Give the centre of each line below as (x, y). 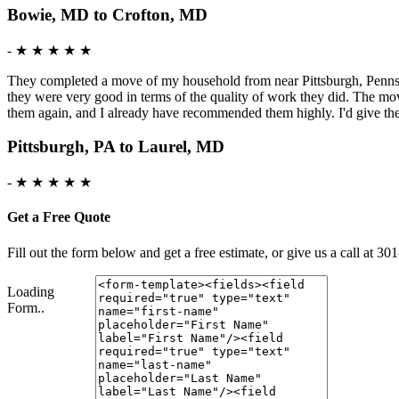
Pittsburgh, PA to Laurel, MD (116, 147)
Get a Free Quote (59, 217)
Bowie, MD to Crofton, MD (107, 14)
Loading (31, 291)
